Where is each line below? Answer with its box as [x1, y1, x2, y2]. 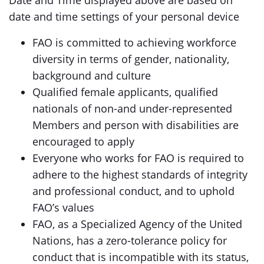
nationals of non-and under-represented [32, 101, 232, 115]
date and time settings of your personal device [9, 9, 239, 24]
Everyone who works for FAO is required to [32, 151, 244, 165]
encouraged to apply [32, 134, 134, 148]
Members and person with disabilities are [32, 118, 239, 132]
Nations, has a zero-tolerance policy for [32, 233, 227, 247]
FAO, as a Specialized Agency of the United [32, 217, 242, 231]
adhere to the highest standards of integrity [32, 167, 247, 181]
